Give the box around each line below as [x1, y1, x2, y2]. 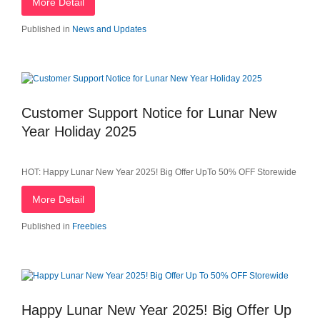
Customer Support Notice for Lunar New [21, 105, 276, 121]
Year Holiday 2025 [21, 124, 136, 139]
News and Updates [72, 24, 146, 34]
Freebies [72, 221, 106, 231]
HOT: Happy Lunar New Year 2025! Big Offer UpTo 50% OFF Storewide [21, 167, 296, 177]
